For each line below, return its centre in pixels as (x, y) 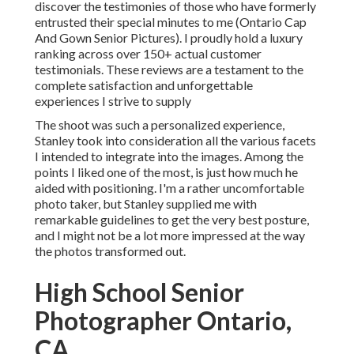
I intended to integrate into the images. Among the (169, 156)
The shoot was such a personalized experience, (160, 125)
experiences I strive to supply (113, 101)
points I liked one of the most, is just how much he (166, 172)
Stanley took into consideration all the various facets (175, 141)
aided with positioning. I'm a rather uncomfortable (169, 188)
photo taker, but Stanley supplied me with (146, 204)
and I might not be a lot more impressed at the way (170, 235)
